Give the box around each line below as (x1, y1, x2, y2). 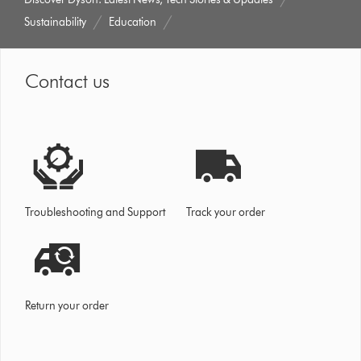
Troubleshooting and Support (25, 205, 166, 219)
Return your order (25, 299, 110, 313)
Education (109, 15, 157, 29)
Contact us (25, 69, 110, 93)
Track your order (186, 205, 266, 219)
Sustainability (24, 15, 87, 29)
